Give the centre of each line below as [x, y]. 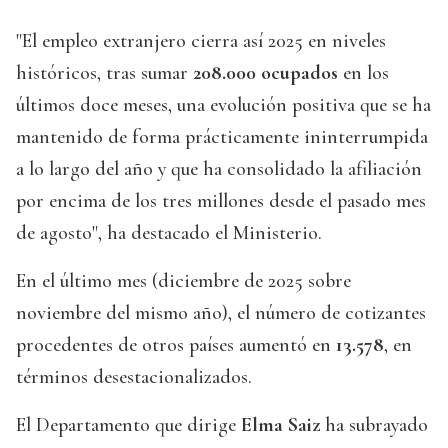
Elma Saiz [283, 425]
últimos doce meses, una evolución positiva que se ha [223, 105]
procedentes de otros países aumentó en [176, 345]
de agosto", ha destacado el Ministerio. [169, 233]
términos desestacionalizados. [134, 377]
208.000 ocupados [265, 73]
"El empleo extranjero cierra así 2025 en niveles [201, 41]
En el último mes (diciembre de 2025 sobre [183, 281]
